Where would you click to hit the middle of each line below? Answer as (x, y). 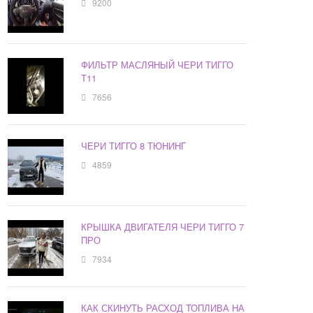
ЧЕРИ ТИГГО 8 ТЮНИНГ (134, 146)
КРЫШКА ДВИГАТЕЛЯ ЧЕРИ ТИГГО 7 (163, 227)
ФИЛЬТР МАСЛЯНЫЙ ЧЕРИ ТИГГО (158, 65)
